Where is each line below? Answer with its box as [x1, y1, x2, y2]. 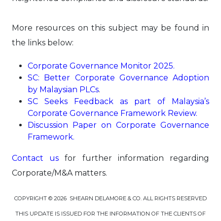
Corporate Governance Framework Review [28, 109, 196, 118]
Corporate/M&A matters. [12, 168, 107, 178]
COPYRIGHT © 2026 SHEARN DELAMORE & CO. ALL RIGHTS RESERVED [14, 195, 207, 202]
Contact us [12, 153, 59, 163]
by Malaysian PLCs [28, 85, 99, 94]
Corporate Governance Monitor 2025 [28, 61, 173, 71]
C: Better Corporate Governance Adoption [33, 73, 209, 82]
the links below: [12, 38, 74, 47]
